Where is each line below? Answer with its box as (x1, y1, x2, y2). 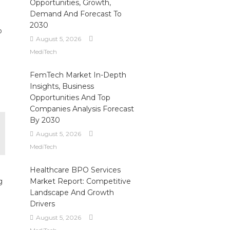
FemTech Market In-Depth (29, 70, 126, 80)
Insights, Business (29, 82, 94, 91)
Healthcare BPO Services (29, 165, 121, 175)
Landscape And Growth (29, 188, 114, 197)
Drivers (29, 199, 55, 208)
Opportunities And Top (29, 93, 110, 102)
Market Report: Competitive (29, 177, 131, 186)
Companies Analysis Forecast (29, 104, 134, 113)
